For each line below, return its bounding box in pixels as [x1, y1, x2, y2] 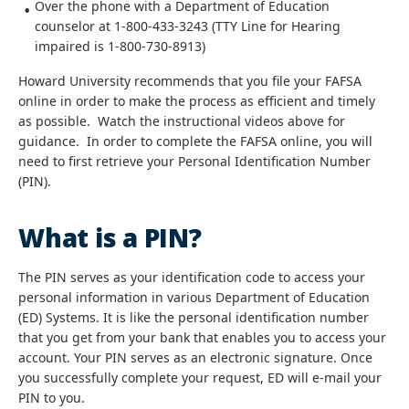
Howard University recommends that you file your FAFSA [18, 72, 362, 89]
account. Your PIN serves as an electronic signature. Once [18, 349, 372, 366]
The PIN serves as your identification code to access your [18, 268, 365, 286]
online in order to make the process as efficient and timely [18, 92, 375, 110]
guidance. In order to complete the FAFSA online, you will [18, 132, 372, 150]
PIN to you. [18, 389, 85, 406]
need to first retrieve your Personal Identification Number [18, 152, 371, 170]
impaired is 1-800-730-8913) [35, 37, 205, 55]
